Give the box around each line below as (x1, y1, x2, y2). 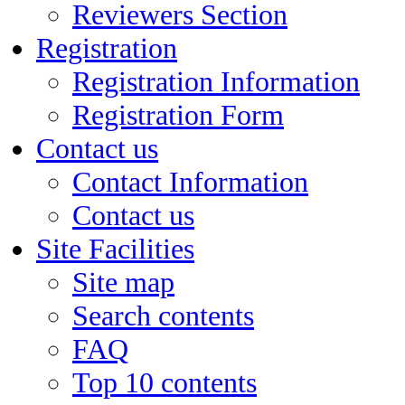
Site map (72, 266, 174, 298)
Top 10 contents (72, 366, 257, 399)
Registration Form (72, 99, 284, 131)
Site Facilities (36, 232, 194, 265)
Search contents (72, 299, 254, 332)
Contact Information (72, 165, 308, 198)
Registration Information (72, 65, 360, 98)
